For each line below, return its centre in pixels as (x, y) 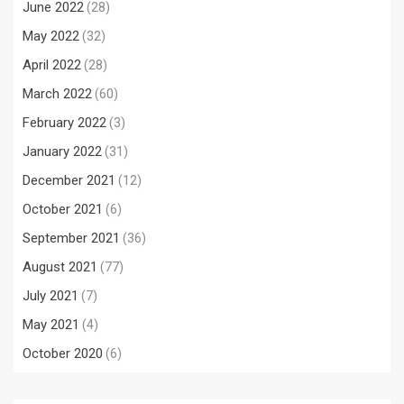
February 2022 (64, 123)
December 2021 (69, 180)
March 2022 (57, 94)
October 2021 (63, 209)
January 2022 (62, 151)
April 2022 (52, 65)
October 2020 (63, 353)
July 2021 (50, 296)
